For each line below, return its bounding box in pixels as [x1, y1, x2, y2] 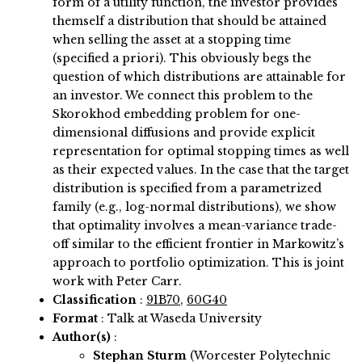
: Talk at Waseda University [98, 311, 262, 326]
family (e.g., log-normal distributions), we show [53, 200, 336, 215]
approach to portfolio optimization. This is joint [53, 255, 344, 271]
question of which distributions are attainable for [53, 69, 346, 85]
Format [53, 311, 98, 326]
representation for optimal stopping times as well [53, 144, 349, 159]
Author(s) [53, 330, 111, 345]
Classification [53, 293, 137, 308]
